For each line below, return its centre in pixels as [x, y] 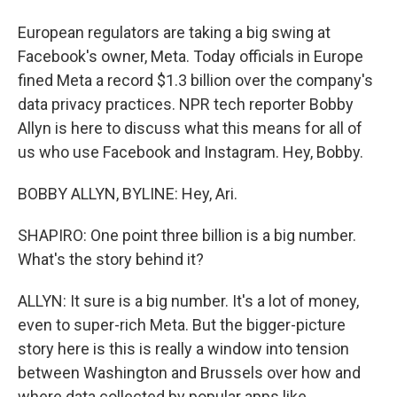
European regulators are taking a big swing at [174, 32]
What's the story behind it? [111, 259]
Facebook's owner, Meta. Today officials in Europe [191, 56]
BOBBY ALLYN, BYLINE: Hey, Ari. [128, 194]
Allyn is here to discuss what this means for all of [190, 128]
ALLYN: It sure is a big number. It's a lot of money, [188, 301]
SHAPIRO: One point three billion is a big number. [187, 235]
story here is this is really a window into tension [183, 349]
